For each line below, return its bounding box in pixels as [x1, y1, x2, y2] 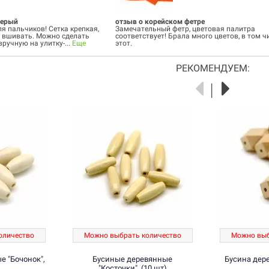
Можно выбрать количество [83, 231, 181, 240]
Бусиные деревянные [92, 255, 172, 264]
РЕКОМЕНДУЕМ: [175, 62, 250, 74]
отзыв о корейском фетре [115, 17, 205, 26]
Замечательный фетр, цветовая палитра [115, 25, 256, 34]
